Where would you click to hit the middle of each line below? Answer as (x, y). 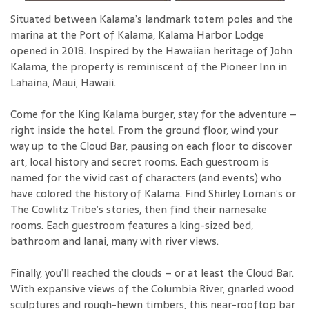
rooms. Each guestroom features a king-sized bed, (132, 226)
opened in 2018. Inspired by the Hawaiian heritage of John (151, 51)
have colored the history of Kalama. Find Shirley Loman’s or (153, 194)
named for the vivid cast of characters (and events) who (146, 178)
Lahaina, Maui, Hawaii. (64, 83)
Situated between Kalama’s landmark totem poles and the (152, 19)
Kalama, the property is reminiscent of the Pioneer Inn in (149, 67)
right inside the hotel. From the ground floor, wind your (144, 130)
